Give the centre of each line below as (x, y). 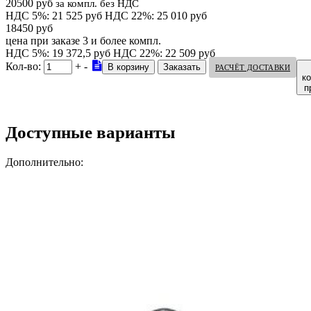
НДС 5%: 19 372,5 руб (58, 53)
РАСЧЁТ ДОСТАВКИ (253, 67)
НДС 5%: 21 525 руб (54, 15)
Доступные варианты (91, 133)
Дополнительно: (44, 162)
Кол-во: (25, 66)
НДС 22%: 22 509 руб (164, 53)
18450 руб (29, 28)
